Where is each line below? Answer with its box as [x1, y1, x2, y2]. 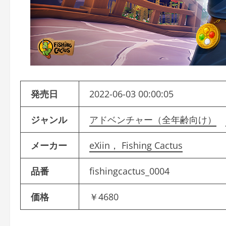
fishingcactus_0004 [89, 164, 169, 177]
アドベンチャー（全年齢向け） [89, 113, 216, 126]
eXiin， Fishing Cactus [89, 139, 183, 151]
